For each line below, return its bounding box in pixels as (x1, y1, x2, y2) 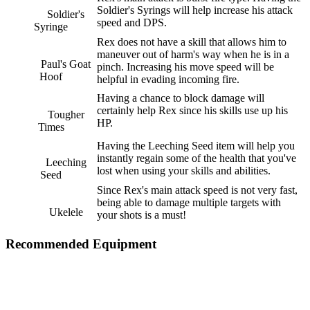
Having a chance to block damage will (97, 92, 264, 104)
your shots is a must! (97, 209, 186, 221)
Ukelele (48, 206, 83, 219)
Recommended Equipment (6, 236, 156, 251)
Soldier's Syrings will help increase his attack (97, 4, 293, 17)
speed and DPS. (97, 17, 167, 29)
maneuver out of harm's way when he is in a (97, 48, 289, 61)
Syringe (34, 21, 68, 33)
